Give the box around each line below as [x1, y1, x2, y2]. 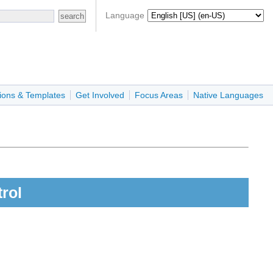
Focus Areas [135, 90, 183, 101]
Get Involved [76, 90, 124, 101]
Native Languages [193, 90, 263, 101]
